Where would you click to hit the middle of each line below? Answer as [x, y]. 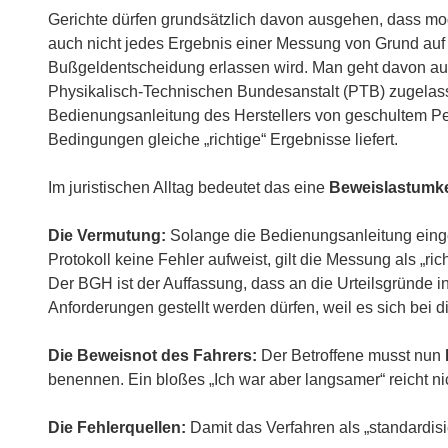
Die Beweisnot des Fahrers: [152, 355]
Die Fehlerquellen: [117, 427]
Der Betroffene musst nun [351, 355]
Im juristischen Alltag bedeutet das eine [188, 187]
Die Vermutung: [107, 235]
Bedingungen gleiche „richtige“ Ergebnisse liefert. [223, 139]
